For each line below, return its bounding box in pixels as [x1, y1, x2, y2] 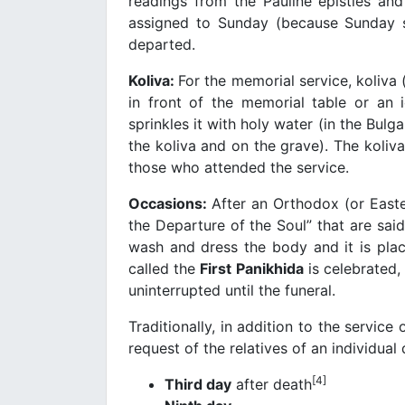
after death [231, 374, 312, 393]
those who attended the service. [128, 157, 349, 176]
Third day [165, 374, 231, 393]
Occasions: [128, 193, 212, 212]
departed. [128, 34, 195, 53]
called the [128, 259, 201, 278]
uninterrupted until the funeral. [128, 280, 335, 299]
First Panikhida [200, 259, 304, 278]
